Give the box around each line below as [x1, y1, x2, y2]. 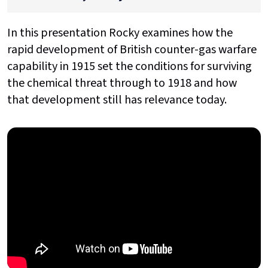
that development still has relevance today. [7, 91, 229, 108]
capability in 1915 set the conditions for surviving [7, 57, 252, 75]
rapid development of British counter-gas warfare [7, 41, 257, 58]
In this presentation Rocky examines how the [7, 24, 233, 41]
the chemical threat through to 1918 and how [7, 74, 237, 92]
